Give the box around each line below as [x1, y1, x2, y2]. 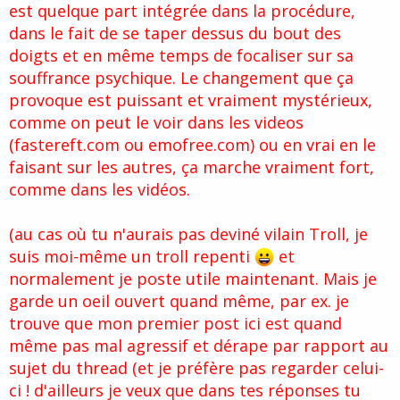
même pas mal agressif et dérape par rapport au [9, 335, 388, 357]
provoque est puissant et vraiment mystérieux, [9, 89, 372, 112]
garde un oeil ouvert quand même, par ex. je [9, 290, 349, 312]
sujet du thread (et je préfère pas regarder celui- [9, 357, 384, 379]
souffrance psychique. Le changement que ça [9, 67, 354, 89]
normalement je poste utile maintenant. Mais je [9, 268, 377, 290]
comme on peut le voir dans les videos [9, 112, 304, 134]
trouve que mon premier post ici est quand [9, 312, 342, 335]
